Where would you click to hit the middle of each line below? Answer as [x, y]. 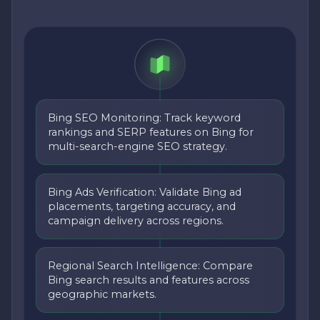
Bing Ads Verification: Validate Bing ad [145, 192]
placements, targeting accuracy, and [142, 206]
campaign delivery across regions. [136, 220]
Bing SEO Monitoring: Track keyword [144, 118]
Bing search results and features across [149, 280]
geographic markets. [102, 294]
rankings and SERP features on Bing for [151, 132]
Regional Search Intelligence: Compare [150, 265]
